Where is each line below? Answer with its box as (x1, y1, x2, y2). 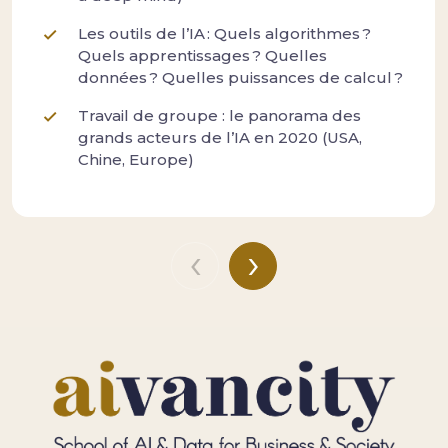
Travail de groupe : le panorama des (78, 106, 361, 126)
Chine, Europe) (78, 150, 194, 170)
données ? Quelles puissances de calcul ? (78, 68, 403, 88)
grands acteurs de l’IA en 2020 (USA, (78, 128, 362, 148)
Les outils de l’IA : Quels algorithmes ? (78, 24, 371, 44)
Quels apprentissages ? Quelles (78, 46, 327, 66)
